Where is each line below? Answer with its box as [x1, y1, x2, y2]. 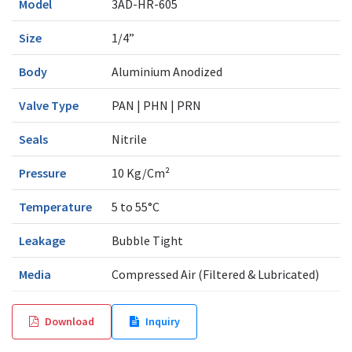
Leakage [18, 233, 65, 249]
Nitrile [111, 131, 147, 148]
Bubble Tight [111, 233, 183, 249]
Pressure [18, 165, 66, 181]
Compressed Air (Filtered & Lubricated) [111, 266, 319, 283]
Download [45, 313, 95, 328]
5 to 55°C [111, 199, 159, 215]
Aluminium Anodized [111, 64, 222, 80]
